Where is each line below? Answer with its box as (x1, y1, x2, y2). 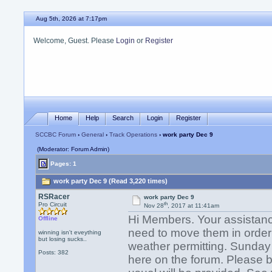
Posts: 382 (38, 249, 69, 256)
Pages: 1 (49, 160, 77, 167)
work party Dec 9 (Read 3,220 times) (52, 177, 168, 185)
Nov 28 (143, 202, 164, 209)
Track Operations (109, 131, 158, 138)
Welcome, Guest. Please (33, 36, 117, 45)
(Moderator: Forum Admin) (37, 146, 110, 152)
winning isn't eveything (38, 229, 102, 236)
